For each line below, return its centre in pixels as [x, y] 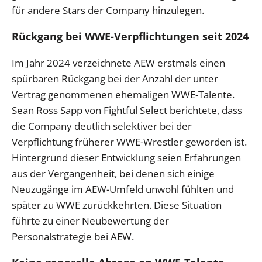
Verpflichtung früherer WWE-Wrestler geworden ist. [129, 142]
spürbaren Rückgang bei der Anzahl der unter [115, 78]
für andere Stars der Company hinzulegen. [108, 10]
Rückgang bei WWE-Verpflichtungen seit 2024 [130, 36]
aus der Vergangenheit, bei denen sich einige [113, 173]
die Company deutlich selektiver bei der [102, 126]
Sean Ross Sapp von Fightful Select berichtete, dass [127, 110]
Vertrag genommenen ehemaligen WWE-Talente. [123, 94]
